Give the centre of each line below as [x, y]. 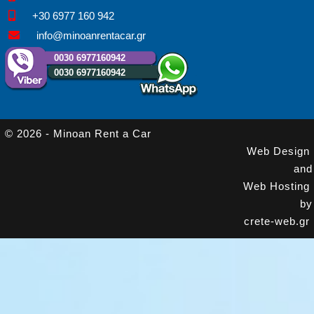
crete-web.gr [277, 221]
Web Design [278, 151]
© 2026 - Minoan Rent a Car [80, 133]
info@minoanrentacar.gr [90, 35]
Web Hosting [276, 186]
